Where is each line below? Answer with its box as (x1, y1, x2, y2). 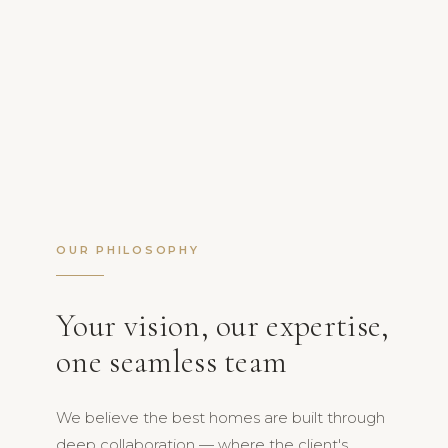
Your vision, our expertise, (56, 305, 390, 345)
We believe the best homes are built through (56, 407, 385, 427)
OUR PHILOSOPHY (56, 242, 200, 257)
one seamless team (56, 341, 288, 381)
